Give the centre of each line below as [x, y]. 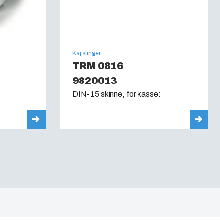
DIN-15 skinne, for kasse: [116, 94]
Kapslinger [86, 53]
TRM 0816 [97, 66]
